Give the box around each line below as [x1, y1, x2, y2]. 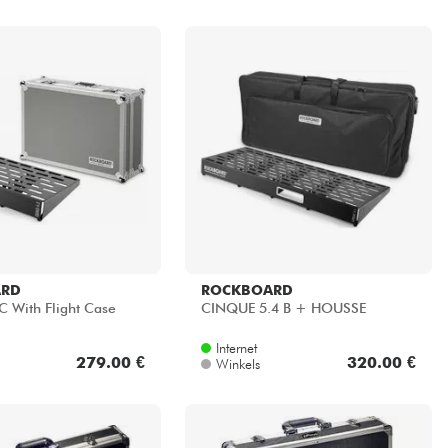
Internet [215, 339, 257, 356]
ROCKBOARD [200, 281, 293, 298]
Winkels [215, 355, 260, 372]
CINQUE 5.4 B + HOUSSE [200, 300, 366, 317]
